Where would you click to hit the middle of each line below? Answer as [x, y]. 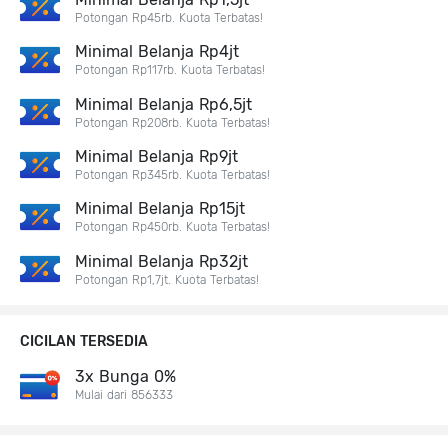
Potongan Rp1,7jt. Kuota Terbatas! [167, 279]
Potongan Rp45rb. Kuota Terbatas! [169, 17]
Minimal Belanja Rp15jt [160, 209]
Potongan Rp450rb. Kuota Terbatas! [172, 227]
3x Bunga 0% [125, 377]
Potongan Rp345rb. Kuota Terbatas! [172, 175]
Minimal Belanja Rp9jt [156, 156]
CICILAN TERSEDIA [84, 342]
